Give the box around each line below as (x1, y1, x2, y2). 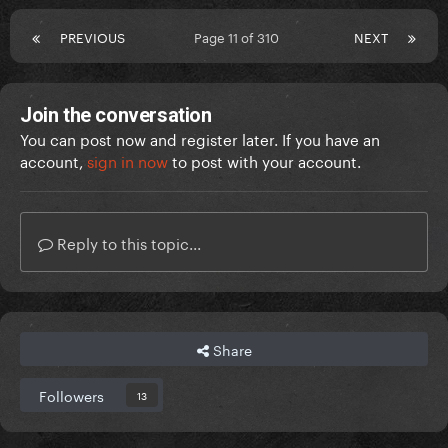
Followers (39, 384, 104, 407)
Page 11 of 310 (193, 26, 286, 47)
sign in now (87, 148, 168, 173)
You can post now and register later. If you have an (20, 126, 380, 151)
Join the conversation (20, 103, 212, 128)
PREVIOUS (60, 26, 125, 47)
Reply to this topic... (53, 230, 201, 255)
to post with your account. (168, 148, 361, 173)
